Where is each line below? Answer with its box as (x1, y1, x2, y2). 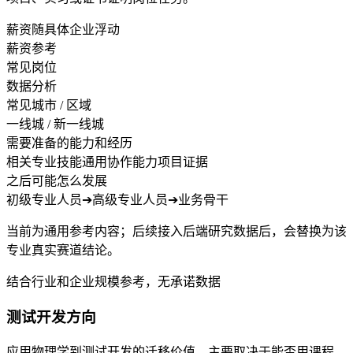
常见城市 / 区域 (6, 98, 91, 113)
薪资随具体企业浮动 (6, 23, 120, 37)
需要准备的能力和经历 (6, 136, 132, 150)
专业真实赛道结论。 (6, 243, 120, 258)
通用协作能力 (82, 155, 158, 169)
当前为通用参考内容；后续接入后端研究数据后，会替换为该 (6, 225, 347, 239)
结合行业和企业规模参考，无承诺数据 (6, 275, 221, 289)
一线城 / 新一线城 (6, 117, 104, 132)
